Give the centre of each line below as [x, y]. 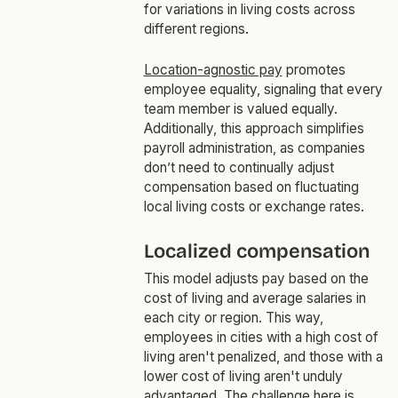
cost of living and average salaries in [255, 298]
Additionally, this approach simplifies [254, 129]
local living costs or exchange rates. [254, 207]
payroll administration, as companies [254, 148]
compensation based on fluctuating [251, 187]
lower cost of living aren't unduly [243, 377]
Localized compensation [256, 252]
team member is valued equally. [240, 109]
